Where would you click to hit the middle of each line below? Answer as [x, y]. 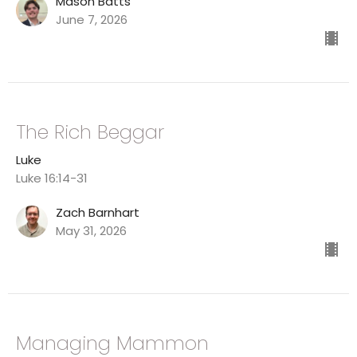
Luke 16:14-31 [52, 178]
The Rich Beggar [90, 132]
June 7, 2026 [92, 20]
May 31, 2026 [91, 231]
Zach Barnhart [98, 213]
